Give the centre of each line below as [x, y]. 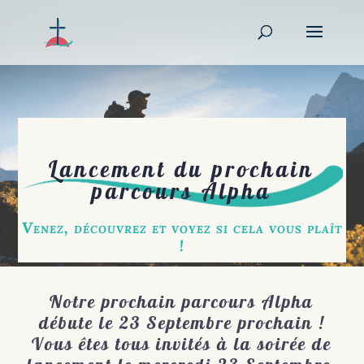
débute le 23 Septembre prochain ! [182, 322]
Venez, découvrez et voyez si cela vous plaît [182, 228]
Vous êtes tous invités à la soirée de [182, 343]
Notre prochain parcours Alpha [182, 301]
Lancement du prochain [182, 169]
